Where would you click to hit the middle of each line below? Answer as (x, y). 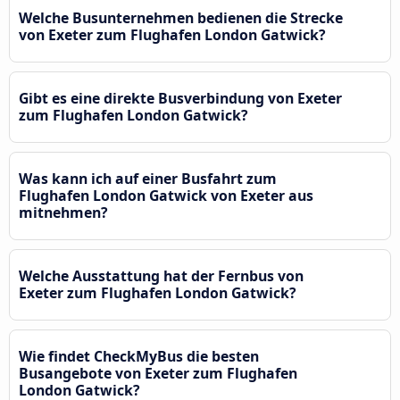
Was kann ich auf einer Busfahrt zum (148, 178)
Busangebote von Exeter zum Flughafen (158, 373)
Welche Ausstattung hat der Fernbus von (161, 275)
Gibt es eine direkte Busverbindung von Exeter (180, 98)
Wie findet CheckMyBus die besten (139, 356)
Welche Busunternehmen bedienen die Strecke (181, 17)
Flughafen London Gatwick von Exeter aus (166, 195)
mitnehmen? (63, 212)
